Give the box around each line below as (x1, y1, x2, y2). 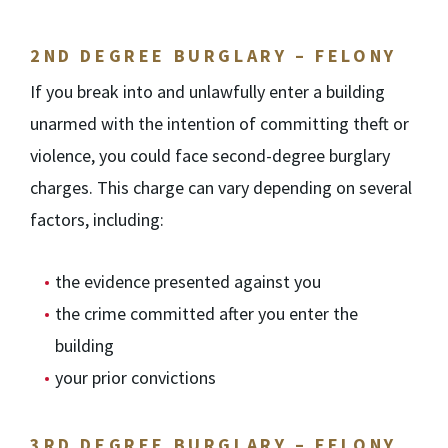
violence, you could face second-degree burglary (30, 144, 390, 167)
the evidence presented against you (55, 270, 321, 293)
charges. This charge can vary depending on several (30, 176, 412, 199)
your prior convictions (55, 366, 216, 389)
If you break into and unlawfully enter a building (30, 80, 385, 103)
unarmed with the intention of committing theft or (30, 112, 409, 135)
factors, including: (30, 208, 164, 231)
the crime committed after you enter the (55, 302, 358, 325)
